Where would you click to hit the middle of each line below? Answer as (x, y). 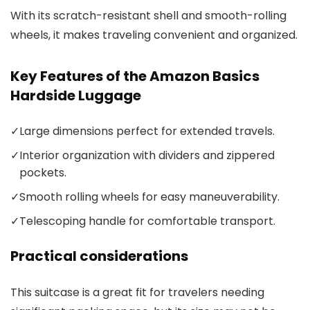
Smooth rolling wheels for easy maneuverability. (149, 197)
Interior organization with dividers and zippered (147, 155)
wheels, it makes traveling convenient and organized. (154, 35)
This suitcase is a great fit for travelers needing (137, 292)
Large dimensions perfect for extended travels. (147, 131)
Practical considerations (99, 256)
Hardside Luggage (76, 95)
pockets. (43, 172)
